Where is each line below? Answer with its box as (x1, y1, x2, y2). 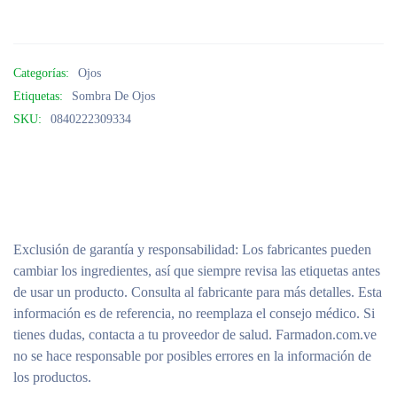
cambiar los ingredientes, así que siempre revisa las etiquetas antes (13, 262, 380, 278)
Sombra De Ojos (72, 89, 155, 103)
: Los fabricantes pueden (235, 241, 371, 257)
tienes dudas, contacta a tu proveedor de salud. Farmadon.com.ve (13, 326, 377, 342)
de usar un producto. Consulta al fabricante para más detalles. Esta (13, 284, 382, 300)
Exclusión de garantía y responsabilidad (13, 241, 235, 257)
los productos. (13, 369, 91, 385)
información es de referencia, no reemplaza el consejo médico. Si (13, 305, 375, 321)
